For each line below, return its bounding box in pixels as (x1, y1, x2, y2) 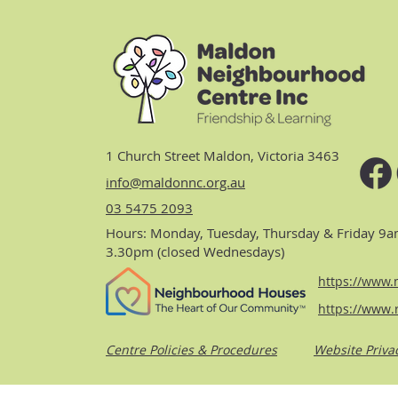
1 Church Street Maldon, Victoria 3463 (106, 146, 339, 164)
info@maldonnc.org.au (106, 172, 245, 191)
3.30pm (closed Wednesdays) (106, 242, 284, 260)
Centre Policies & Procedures (106, 340, 277, 358)
